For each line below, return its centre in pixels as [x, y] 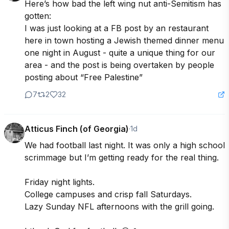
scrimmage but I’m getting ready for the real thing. [123, 158]
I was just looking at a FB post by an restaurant [117, 28]
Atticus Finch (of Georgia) [77, 129]
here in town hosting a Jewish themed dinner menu [124, 41]
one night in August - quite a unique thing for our [120, 53]
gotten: [38, 16]
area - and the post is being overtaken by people [119, 65]
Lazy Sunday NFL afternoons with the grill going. [119, 207]
